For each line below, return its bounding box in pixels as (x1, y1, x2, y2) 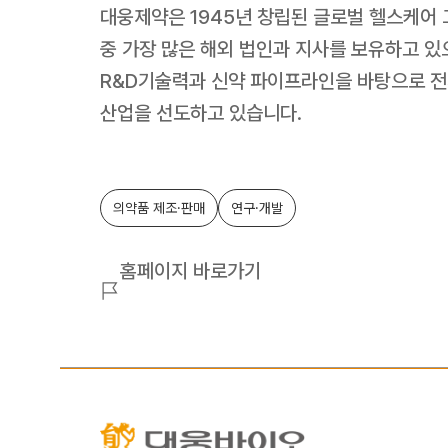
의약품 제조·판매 (113, 200, 205, 216)
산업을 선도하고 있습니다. (100, 101, 302, 125)
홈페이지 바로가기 (120, 259, 261, 283)
